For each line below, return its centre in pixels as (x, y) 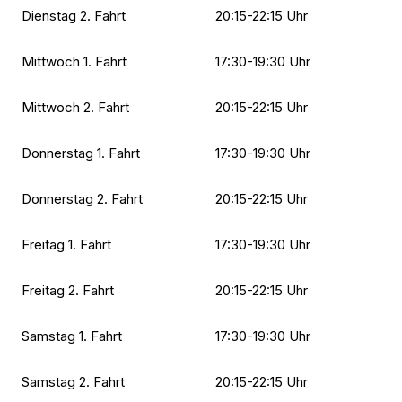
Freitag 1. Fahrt (66, 244)
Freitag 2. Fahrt (68, 290)
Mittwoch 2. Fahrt (75, 107)
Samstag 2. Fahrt (73, 381)
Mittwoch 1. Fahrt (74, 61)
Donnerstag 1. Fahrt (81, 153)
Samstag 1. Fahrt (72, 336)
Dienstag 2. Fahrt (74, 15)
